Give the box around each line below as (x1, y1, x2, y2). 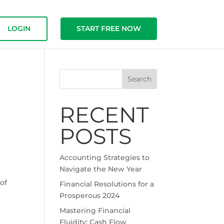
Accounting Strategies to (59, 153, 150, 162)
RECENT (59, 101, 149, 128)
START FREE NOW (76, 24, 141, 33)
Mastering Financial (59, 206, 131, 215)
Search (127, 74, 151, 83)
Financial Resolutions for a (59, 179, 154, 188)
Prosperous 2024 (59, 191, 120, 200)
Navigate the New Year (59, 164, 142, 173)
